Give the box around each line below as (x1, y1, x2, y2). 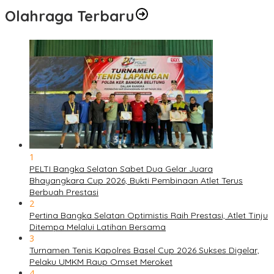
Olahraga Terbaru (5, 7, 135, 26)
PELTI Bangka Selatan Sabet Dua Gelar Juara (29, 163, 213, 175)
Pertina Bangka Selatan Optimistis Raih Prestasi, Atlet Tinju (29, 210, 268, 221)
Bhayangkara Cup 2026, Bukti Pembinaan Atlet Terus (29, 175, 243, 187)
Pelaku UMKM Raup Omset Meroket (29, 256, 172, 268)
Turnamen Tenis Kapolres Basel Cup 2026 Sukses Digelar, (29, 245, 259, 256)
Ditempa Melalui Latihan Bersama (29, 221, 166, 233)
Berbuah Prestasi (29, 187, 98, 198)
